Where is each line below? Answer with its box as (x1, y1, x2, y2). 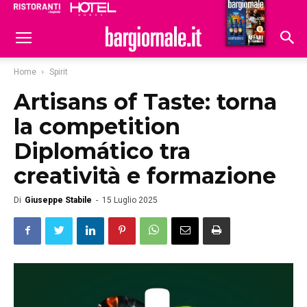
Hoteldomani (207, 6, 275, 19)
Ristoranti (151, 5, 201, 17)
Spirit (49, 67, 68, 77)
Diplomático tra (14, 138, 191, 164)
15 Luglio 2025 (102, 195, 158, 205)
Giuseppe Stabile (25, 195, 92, 205)
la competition (14, 113, 180, 140)
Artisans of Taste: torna (14, 88, 277, 115)
